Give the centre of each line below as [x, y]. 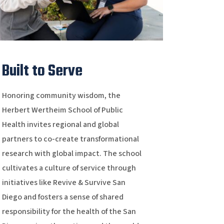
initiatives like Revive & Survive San [63, 183]
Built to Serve [42, 71]
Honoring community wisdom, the [61, 96]
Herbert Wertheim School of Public [62, 110]
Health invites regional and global [60, 125]
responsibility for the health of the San [69, 212]
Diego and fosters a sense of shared [62, 197]
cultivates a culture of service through [69, 168]
